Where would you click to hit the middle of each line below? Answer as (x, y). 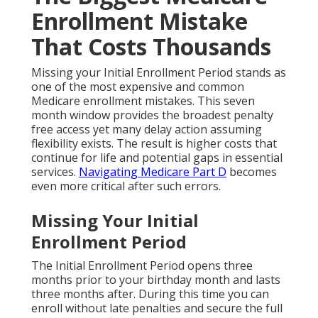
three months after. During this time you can (150, 294)
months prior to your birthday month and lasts (156, 280)
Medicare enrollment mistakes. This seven (143, 101)
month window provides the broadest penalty (152, 115)
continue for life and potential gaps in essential (157, 158)
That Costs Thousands (151, 47)
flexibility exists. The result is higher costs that (154, 144)
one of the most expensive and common (138, 87)
